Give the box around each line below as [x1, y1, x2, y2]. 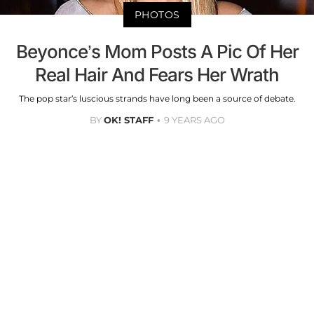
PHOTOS [134, 8, 180, 21]
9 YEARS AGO [163, 114, 225, 125]
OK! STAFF [103, 114, 153, 125]
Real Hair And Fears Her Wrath [35, 63, 279, 86]
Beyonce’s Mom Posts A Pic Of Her [15, 40, 299, 62]
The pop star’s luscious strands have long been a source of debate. [18, 93, 296, 104]
